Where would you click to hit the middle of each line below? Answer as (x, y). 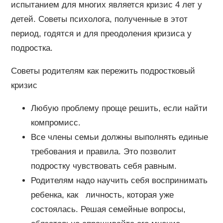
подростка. (32, 48)
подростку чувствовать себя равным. (104, 166)
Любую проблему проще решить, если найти (119, 108)
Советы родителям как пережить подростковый (103, 71)
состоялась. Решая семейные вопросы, (108, 209)
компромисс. (56, 122)
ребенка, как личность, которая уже (102, 195)
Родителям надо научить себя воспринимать (119, 180)
